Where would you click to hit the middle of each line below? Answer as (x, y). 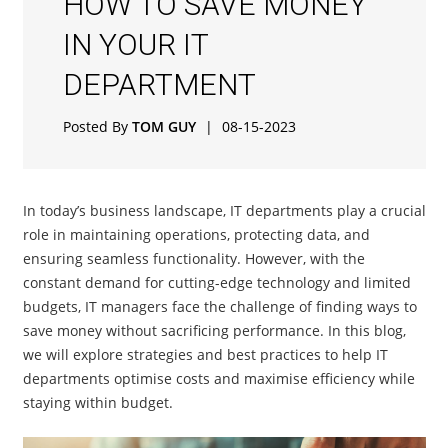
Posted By (97, 126)
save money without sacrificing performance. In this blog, (214, 330)
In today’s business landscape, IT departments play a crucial (224, 210)
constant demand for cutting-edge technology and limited (216, 282)
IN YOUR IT (135, 44)
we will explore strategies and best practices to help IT (205, 354)
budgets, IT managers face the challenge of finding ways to (219, 306)
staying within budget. (97, 402)
